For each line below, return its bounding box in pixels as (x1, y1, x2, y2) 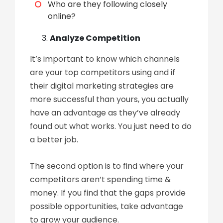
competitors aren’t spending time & (30, 174, 171, 185)
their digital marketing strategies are (30, 80, 174, 92)
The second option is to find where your (30, 160, 184, 172)
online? (48, 10, 76, 22)
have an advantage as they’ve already (30, 107, 180, 118)
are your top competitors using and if (30, 67, 175, 78)
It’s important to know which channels (30, 53, 180, 65)
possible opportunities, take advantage (30, 201, 183, 212)
